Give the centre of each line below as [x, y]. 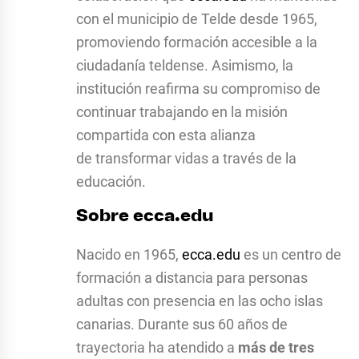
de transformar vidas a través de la [186, 159]
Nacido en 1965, [129, 255]
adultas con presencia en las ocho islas [200, 301]
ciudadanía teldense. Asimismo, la [185, 66]
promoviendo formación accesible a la [197, 42]
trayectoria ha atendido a [157, 348]
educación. [111, 182]
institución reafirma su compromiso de [198, 89]
